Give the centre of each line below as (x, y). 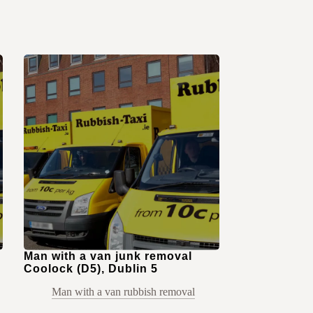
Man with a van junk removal (108, 256)
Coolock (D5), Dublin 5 (90, 269)
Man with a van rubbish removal (123, 292)
